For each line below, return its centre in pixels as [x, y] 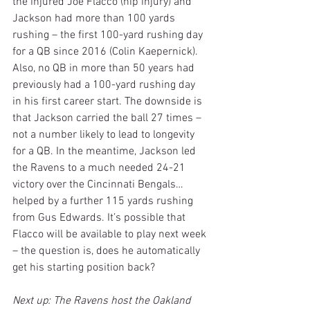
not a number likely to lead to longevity [105, 135]
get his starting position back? [84, 267]
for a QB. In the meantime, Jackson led [106, 151]
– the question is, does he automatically [108, 251]
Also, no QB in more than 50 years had [105, 68]
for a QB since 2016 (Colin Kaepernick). [107, 52]
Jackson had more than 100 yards [95, 18]
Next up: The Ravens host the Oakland [103, 301]
